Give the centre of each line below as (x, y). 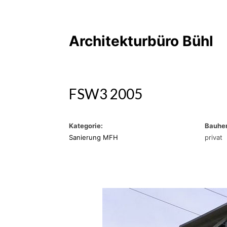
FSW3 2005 (106, 94)
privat (214, 137)
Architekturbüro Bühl (141, 41)
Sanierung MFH (93, 137)
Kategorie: (86, 126)
